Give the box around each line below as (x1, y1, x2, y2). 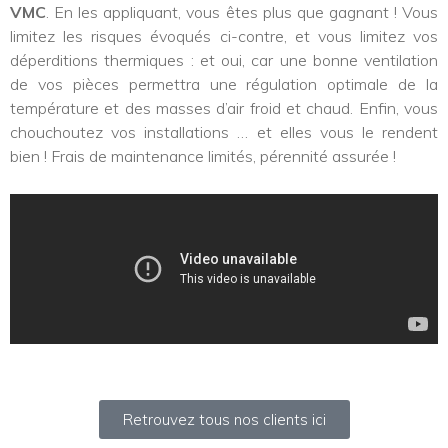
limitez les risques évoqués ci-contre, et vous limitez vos (10, 25, 438, 46)
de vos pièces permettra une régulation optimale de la (10, 73, 438, 94)
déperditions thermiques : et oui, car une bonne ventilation (10, 49, 438, 70)
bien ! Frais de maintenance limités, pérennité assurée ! (10, 145, 396, 166)
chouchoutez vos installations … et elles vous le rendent (10, 121, 438, 142)
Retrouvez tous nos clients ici (122, 409, 326, 429)
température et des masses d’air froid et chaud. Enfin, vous (10, 97, 438, 118)
